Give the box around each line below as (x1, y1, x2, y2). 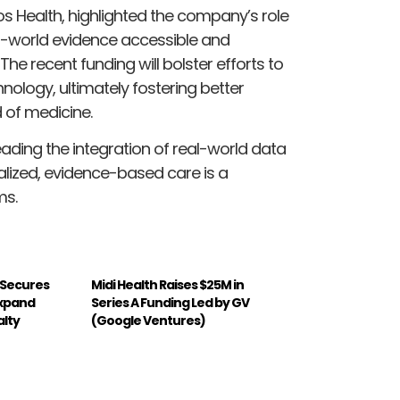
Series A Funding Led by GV (91, 294, 250, 312)
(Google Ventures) (91, 312, 206, 330)
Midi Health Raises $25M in (91, 276, 245, 295)
